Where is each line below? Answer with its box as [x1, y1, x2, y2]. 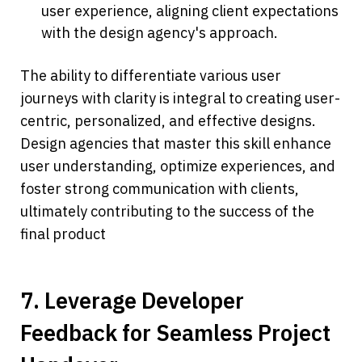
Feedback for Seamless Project [20, 318, 330, 347]
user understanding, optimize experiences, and [20, 157, 335, 176]
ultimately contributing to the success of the [20, 202, 314, 221]
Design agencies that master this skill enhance [20, 134, 331, 154]
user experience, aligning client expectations [41, 2, 339, 21]
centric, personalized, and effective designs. [20, 112, 316, 131]
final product [20, 225, 106, 244]
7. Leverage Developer [20, 286, 244, 315]
